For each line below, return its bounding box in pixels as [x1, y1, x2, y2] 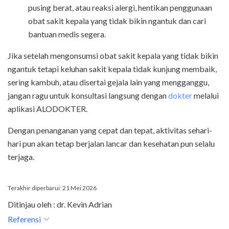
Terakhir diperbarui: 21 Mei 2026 [8, 184, 97, 192]
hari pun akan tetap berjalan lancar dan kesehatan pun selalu [8, 139, 215, 149]
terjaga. [8, 152, 34, 162]
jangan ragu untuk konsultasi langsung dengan [8, 90, 168, 101]
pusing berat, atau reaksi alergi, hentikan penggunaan [28, 3, 212, 13]
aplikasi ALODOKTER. [8, 104, 89, 114]
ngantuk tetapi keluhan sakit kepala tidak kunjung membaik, [8, 64, 217, 74]
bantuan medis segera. [28, 29, 106, 39]
